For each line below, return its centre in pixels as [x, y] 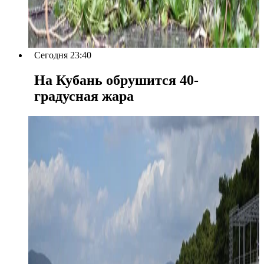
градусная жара [84, 96]
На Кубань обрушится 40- [116, 80]
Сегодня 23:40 [63, 55]
